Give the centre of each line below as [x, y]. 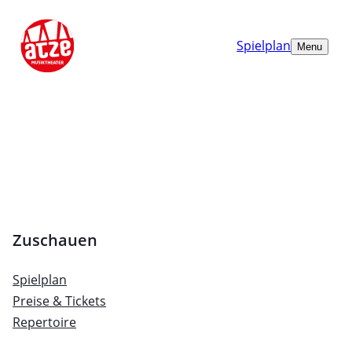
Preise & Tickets [59, 301]
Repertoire [44, 323]
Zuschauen [55, 240]
